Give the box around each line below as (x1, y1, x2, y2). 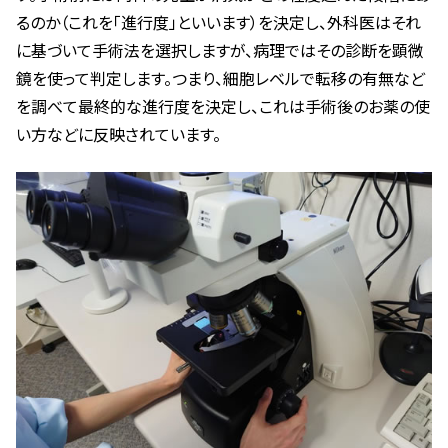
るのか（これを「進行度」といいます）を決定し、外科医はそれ (16, 10, 421, 35)
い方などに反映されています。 (16, 122, 221, 147)
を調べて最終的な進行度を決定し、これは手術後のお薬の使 (16, 94, 430, 119)
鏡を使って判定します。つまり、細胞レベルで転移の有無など (16, 66, 425, 91)
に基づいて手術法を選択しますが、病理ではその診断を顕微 (16, 38, 424, 63)
